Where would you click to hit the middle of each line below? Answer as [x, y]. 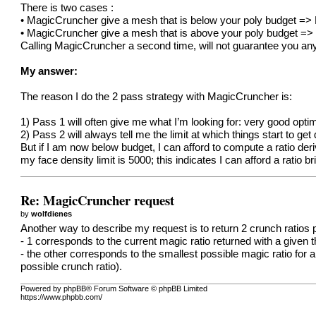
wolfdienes [52, 213]
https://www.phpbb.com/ [62, 297]
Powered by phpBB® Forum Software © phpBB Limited [114, 289]
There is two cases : [67, 7]
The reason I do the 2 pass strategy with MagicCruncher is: [157, 96]
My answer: [49, 71]
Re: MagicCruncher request [98, 200]
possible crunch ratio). [72, 267]
